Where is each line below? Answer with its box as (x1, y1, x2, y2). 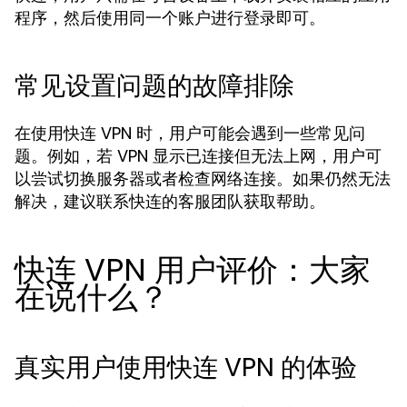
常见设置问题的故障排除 (15, 68, 294, 104)
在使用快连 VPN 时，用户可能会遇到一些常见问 (15, 122, 365, 144)
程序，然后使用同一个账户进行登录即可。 (15, 6, 325, 29)
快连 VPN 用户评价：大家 (15, 248, 371, 292)
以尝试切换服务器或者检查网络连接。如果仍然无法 (15, 167, 391, 190)
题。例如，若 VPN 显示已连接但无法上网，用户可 (15, 144, 382, 167)
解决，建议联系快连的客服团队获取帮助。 (15, 190, 325, 213)
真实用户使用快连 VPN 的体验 (15, 350, 357, 385)
